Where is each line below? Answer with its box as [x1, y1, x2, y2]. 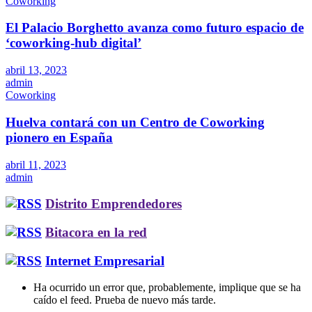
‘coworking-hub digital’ [6, 36, 141, 51]
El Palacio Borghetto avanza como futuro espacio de [6, 20, 304, 36]
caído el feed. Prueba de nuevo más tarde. [33, 294, 216, 306]
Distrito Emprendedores [45, 196, 182, 212]
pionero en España [6, 130, 113, 145]
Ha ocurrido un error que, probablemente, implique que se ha [33, 281, 301, 294]
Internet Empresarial [45, 253, 164, 268]
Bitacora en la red [45, 224, 147, 240]
